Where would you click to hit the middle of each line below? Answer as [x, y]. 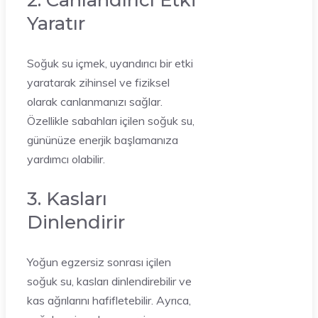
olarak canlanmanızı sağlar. [95, 101]
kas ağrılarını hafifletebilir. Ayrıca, [109, 300]
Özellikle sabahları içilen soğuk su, [111, 120]
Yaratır [56, 23]
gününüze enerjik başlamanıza [103, 139]
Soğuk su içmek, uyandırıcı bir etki [110, 63]
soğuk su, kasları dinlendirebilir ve [109, 281]
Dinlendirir [76, 222]
